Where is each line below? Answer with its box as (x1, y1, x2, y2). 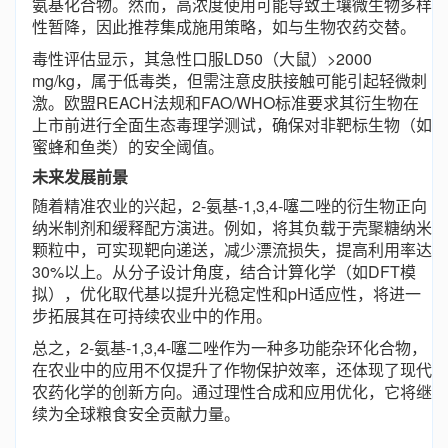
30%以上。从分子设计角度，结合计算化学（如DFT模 (32, 260, 416, 283)
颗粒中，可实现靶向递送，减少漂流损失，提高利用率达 (32, 238, 432, 261)
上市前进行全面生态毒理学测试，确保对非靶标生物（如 (32, 113, 432, 136)
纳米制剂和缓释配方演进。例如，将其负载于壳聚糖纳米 (32, 216, 432, 239)
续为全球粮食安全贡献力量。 (32, 402, 240, 425)
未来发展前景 (32, 165, 128, 188)
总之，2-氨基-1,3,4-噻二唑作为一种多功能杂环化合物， (32, 336, 427, 359)
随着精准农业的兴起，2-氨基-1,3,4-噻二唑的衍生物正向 (32, 194, 427, 217)
